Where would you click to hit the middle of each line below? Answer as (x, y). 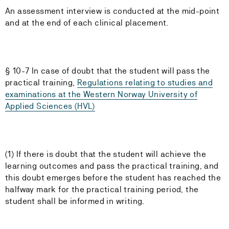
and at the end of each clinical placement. (87, 23)
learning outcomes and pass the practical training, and (112, 166)
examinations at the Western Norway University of (101, 94)
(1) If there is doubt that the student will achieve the (106, 154)
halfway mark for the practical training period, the (102, 189)
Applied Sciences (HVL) (50, 106)
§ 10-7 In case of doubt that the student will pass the (108, 71)
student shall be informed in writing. (75, 201)
